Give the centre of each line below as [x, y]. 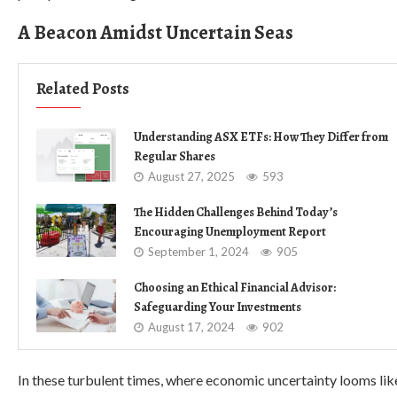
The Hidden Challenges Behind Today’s [236, 212]
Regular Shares [175, 156]
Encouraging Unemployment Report [230, 232]
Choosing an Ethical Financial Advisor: [235, 288]
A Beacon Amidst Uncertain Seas [156, 33]
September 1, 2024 [198, 252]
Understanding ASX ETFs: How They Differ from [261, 137]
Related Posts [83, 89]
